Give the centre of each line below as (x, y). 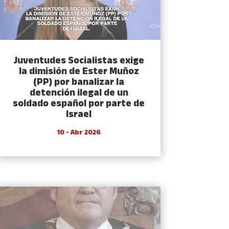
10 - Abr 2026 (79, 133)
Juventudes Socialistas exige (79, 61)
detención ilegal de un (79, 94)
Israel (79, 115)
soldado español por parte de (79, 104)
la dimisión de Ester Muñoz (79, 72)
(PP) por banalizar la (79, 83)
